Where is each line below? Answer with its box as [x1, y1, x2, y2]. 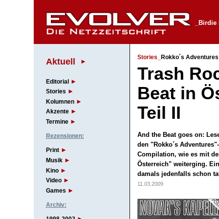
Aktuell [45, 56, 75, 66]
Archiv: [45, 201, 66, 209]
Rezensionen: [45, 132, 84, 140]
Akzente [45, 108, 69, 115]
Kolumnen [45, 98, 74, 105]
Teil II [137, 103, 181, 123]
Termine [45, 118, 68, 126]
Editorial [45, 78, 69, 85]
